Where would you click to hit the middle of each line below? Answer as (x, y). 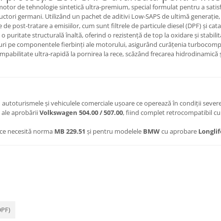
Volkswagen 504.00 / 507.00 (81, 112)
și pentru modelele (114, 131)
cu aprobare (179, 131)
